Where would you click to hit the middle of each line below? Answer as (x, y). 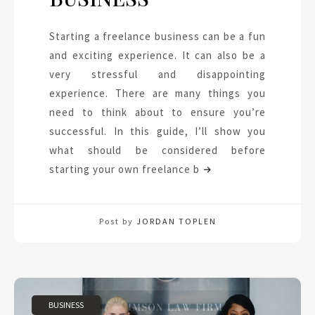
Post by (117, 221)
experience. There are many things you (157, 94)
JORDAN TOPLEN (176, 221)
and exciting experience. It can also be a (157, 56)
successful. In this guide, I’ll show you (157, 131)
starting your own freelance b (124, 169)
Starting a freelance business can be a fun (157, 37)
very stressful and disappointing (157, 75)
